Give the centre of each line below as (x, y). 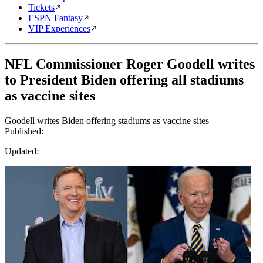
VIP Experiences (59, 28)
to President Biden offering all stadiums (124, 80)
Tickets (41, 7)
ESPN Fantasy (55, 18)
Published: (24, 131)
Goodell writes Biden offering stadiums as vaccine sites (107, 120)
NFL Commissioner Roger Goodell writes (130, 64)
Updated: (22, 151)
